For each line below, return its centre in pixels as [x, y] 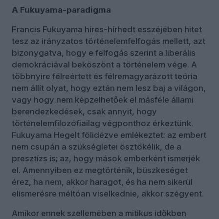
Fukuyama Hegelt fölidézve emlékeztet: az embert [109, 135]
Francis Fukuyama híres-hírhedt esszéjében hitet [107, 29]
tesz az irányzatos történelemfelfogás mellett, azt [109, 41]
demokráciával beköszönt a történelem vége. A [104, 64]
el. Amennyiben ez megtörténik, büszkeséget [100, 170]
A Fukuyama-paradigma [61, 10]
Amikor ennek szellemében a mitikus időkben [99, 213]
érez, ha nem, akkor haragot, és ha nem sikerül [102, 182]
